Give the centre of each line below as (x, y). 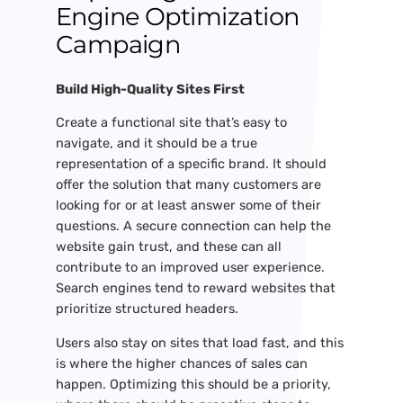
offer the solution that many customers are (188, 185)
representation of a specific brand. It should (191, 164)
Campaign (118, 45)
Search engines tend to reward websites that (195, 288)
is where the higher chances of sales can (181, 363)
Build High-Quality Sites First (150, 89)
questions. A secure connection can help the (193, 226)
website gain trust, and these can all (168, 247)
